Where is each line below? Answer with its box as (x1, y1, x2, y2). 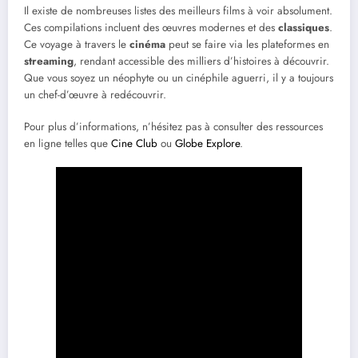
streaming (24, 53, 74, 69)
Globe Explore (175, 135, 240, 151)
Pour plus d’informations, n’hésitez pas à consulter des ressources (24, 118, 323, 134)
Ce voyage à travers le (24, 36, 129, 52)
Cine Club (111, 135, 157, 151)
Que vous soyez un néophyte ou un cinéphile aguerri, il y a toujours (24, 70, 333, 86)
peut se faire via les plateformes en (165, 36, 329, 52)
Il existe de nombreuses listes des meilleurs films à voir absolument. (24, 2, 332, 18)
